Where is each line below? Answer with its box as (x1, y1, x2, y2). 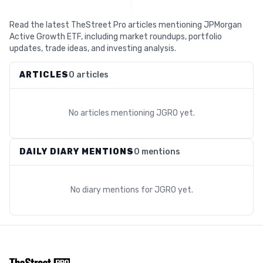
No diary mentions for (70, 185, 154, 195)
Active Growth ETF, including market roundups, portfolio (9, 32, 222, 42)
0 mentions (134, 147, 180, 157)
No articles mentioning (68, 108, 156, 118)
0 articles (69, 70, 109, 80)
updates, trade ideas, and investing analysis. (9, 43, 176, 53)
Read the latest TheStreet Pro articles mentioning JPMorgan (9, 20, 242, 30)
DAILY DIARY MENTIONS (19, 147, 134, 157)
